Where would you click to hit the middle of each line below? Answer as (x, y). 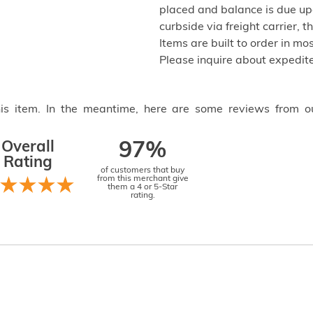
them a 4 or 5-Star (143, 187)
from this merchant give (143, 179)
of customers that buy (143, 170)
